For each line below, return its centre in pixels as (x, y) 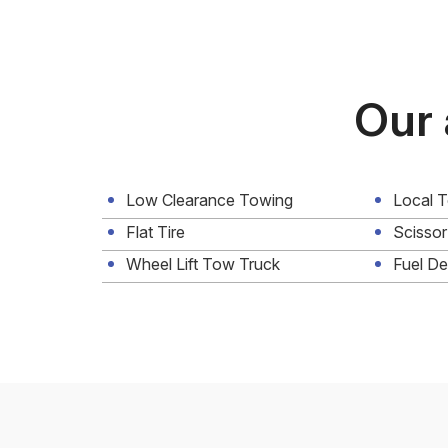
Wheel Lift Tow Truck (203, 264)
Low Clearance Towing (209, 200)
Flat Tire (155, 232)
